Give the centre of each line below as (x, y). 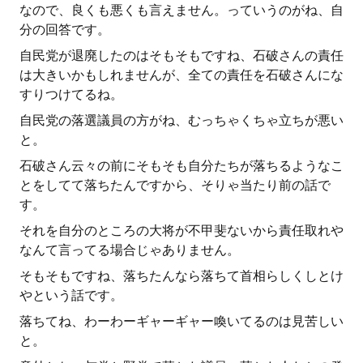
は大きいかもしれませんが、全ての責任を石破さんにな (181, 75)
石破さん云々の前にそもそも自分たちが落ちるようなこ (181, 166)
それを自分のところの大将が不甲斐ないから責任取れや (181, 231)
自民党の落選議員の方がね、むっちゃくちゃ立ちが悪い (181, 120)
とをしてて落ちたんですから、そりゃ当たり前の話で (175, 185)
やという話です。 (71, 295)
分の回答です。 (65, 30)
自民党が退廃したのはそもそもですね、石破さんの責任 (181, 56)
